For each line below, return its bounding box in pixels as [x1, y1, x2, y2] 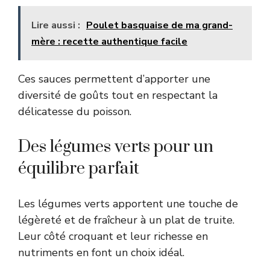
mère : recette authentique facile [31, 34, 187, 48]
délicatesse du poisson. [18, 104, 131, 119]
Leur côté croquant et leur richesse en [18, 228, 208, 243]
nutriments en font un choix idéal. [18, 245, 184, 260]
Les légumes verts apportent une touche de [18, 196, 238, 211]
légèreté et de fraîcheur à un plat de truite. [18, 212, 234, 227]
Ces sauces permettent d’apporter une [18, 71, 210, 86]
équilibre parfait [18, 157, 139, 179]
